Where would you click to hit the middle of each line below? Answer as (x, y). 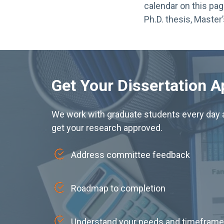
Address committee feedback (130, 154)
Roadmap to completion (118, 188)
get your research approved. (107, 127)
